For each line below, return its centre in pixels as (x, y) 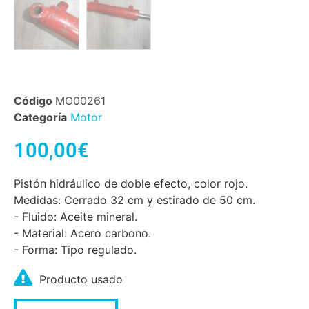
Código (34, 100)
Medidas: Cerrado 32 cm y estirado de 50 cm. (134, 200)
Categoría (40, 117)
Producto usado (81, 280)
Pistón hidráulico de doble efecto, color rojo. (131, 184)
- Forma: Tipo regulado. (75, 250)
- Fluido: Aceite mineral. (76, 217)
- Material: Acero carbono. (82, 233)
